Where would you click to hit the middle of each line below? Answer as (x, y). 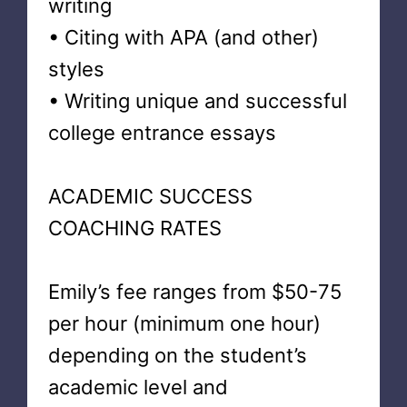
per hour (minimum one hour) (184, 323)
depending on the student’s (177, 355)
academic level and (138, 387)
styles (76, 69)
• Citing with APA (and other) (183, 37)
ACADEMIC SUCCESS (150, 196)
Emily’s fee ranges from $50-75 (194, 292)
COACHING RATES (134, 228)
